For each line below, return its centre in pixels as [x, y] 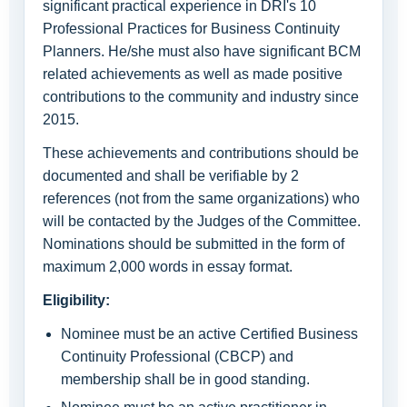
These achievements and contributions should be [201, 153]
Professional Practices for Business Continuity [191, 29]
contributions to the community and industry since [201, 97]
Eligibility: [76, 300]
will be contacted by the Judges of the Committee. [202, 221]
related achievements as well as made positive [193, 74]
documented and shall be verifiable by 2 [171, 176]
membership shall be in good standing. [185, 379]
